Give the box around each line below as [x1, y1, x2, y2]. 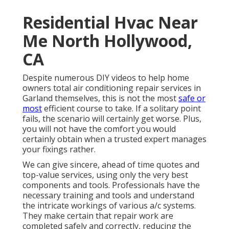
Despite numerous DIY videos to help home [22, 72, 189, 84]
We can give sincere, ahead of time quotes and [22, 159, 199, 171]
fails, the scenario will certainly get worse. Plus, [22, 113, 201, 125]
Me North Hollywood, [22, 30, 192, 52]
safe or [178, 93, 205, 104]
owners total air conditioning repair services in [22, 82, 201, 94]
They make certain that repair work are [22, 210, 173, 222]
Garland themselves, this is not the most [22, 93, 178, 104]
